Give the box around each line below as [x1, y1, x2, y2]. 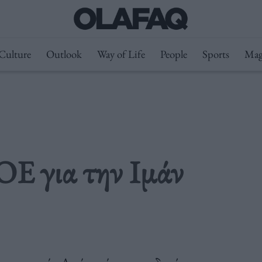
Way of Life [96, 47, 145, 61]
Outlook [46, 47, 82, 61]
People [160, 47, 187, 61]
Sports [202, 47, 229, 61]
